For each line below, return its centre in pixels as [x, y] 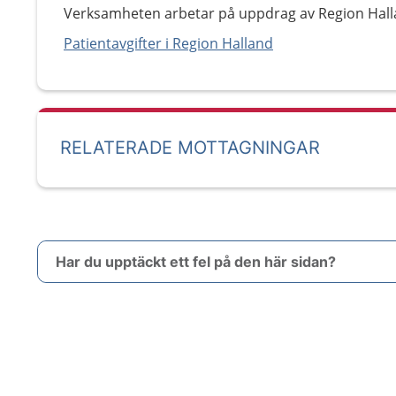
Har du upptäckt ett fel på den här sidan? [196, 262]
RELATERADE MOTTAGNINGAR [190, 148]
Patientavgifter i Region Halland [168, 43]
